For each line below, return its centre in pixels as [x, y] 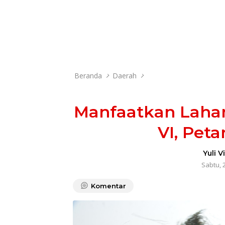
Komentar [108, 186]
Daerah [125, 76]
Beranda [88, 76]
